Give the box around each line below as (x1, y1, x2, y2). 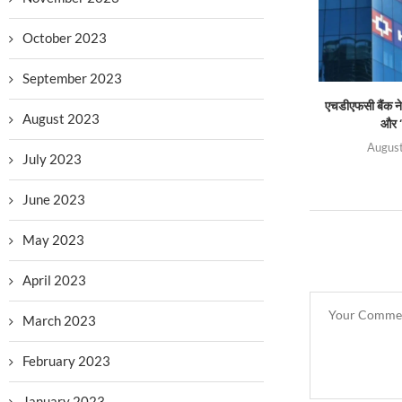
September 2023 (22, 70, 122, 86)
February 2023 (22, 353, 110, 369)
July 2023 (22, 151, 82, 167)
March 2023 (22, 312, 96, 328)
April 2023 (22, 272, 86, 288)
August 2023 (22, 110, 100, 127)
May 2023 (22, 232, 84, 248)
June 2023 (22, 191, 85, 207)
